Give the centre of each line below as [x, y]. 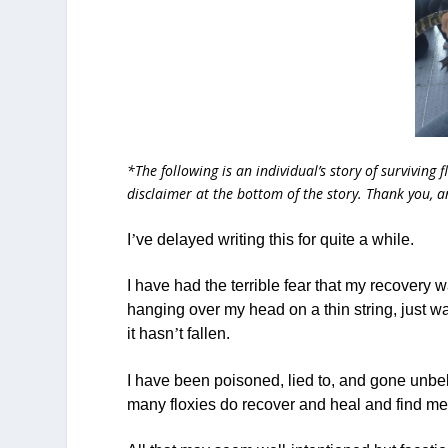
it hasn [151, 334]
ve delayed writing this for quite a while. [275, 239]
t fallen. [205, 334]
